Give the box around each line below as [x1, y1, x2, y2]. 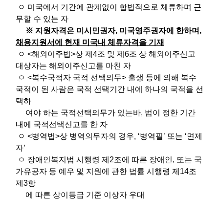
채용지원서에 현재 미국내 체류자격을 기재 [16, 38, 164, 46]
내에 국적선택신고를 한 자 [16, 120, 108, 129]
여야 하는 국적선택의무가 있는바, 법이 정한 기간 [16, 108, 196, 117]
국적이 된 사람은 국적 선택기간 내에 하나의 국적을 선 [16, 85, 203, 93]
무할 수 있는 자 [16, 14, 68, 23]
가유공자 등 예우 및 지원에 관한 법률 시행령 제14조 [16, 167, 197, 175]
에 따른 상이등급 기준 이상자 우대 [16, 190, 145, 199]
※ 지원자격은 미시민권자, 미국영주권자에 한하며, [25, 26, 201, 35]
